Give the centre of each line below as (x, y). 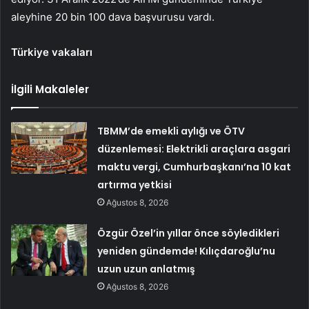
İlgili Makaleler (50, 90)
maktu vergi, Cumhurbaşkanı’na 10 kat (195, 167)
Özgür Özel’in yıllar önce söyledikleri (189, 233)
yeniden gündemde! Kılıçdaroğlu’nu (187, 251)
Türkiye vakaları (52, 52)
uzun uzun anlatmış (147, 269)
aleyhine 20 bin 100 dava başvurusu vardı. (113, 17)
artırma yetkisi (135, 185)
